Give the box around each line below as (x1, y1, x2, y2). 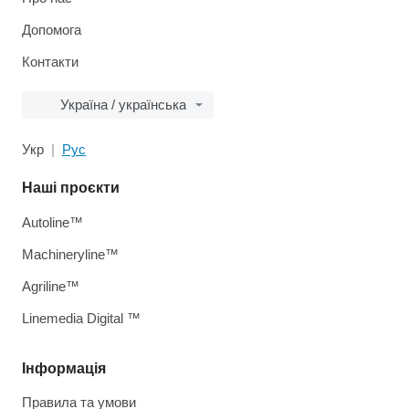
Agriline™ (22, 278, 79, 295)
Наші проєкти (22, 180, 120, 196)
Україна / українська (60, 97, 186, 113)
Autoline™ (22, 215, 83, 231)
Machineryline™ (22, 246, 119, 263)
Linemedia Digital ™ (22, 310, 141, 327)
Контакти (22, 54, 79, 70)
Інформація (22, 361, 106, 377)
